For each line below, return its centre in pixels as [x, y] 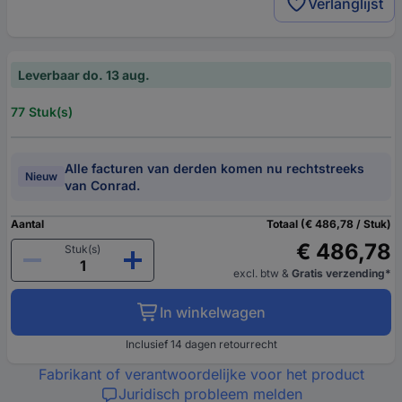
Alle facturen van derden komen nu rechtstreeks [214, 168]
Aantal [27, 223]
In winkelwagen [212, 312]
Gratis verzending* [341, 273]
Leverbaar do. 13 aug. [84, 74]
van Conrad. [102, 185]
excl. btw [258, 273]
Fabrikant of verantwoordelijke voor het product [201, 374]
